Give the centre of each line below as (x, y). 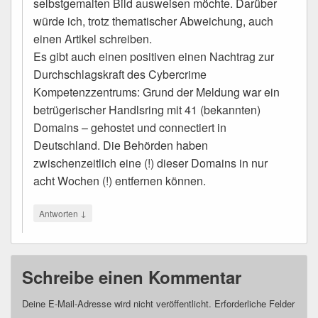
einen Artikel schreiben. (93, 38)
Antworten (60, 213)
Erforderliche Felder (254, 303)
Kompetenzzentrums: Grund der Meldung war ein (157, 92)
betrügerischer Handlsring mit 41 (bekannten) (147, 109)
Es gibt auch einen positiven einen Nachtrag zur (154, 56)
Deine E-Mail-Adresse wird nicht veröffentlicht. (117, 303)
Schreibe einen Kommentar (132, 276)
